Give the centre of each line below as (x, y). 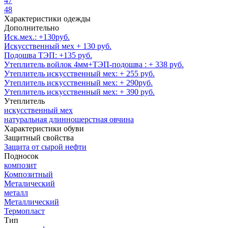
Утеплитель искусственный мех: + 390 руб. (79, 92)
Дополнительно (32, 27)
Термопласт (24, 211)
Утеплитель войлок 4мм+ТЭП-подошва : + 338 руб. (94, 64)
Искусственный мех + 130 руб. (58, 46)
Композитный (28, 174)
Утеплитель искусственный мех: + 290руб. (78, 82)
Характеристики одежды (47, 18)
